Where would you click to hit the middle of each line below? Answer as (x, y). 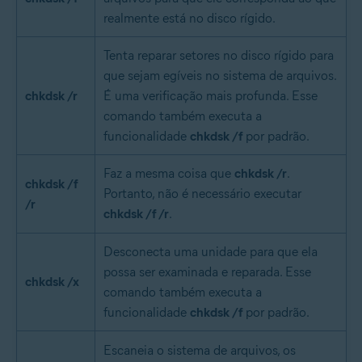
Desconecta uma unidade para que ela (210, 252)
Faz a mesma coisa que (169, 174)
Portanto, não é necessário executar (202, 194)
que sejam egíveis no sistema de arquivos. (220, 76)
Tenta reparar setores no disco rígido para (219, 56)
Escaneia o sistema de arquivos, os (200, 351)
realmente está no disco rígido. (189, 19)
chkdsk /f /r (136, 214)
